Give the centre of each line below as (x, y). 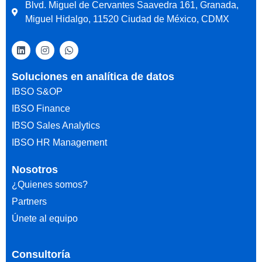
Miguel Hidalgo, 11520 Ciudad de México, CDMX (127, 19)
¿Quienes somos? (50, 184)
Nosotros (35, 169)
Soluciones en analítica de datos (93, 76)
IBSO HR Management (59, 142)
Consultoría (41, 254)
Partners (29, 201)
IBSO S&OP (37, 91)
